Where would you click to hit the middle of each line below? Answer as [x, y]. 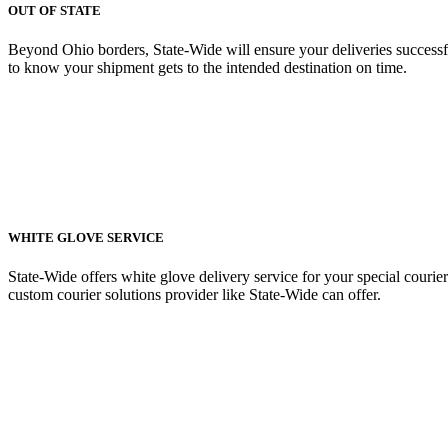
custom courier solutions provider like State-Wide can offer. [194, 295]
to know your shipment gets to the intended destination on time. [207, 67]
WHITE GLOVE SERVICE [86, 238]
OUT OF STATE [54, 10]
